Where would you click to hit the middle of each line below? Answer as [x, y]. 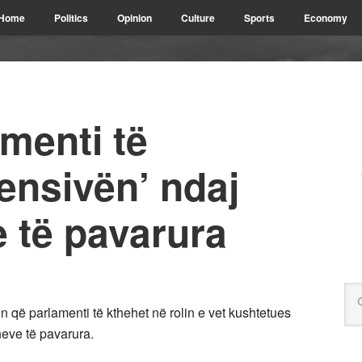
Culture [198, 18]
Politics [71, 18]
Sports [259, 18]
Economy [326, 18]
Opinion [135, 18]
